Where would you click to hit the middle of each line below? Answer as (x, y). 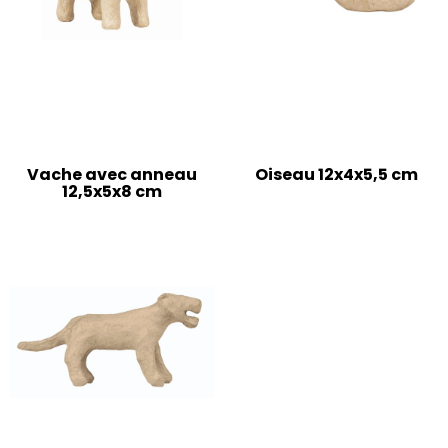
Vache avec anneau (112, 175)
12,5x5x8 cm (112, 192)
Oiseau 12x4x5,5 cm (336, 175)
